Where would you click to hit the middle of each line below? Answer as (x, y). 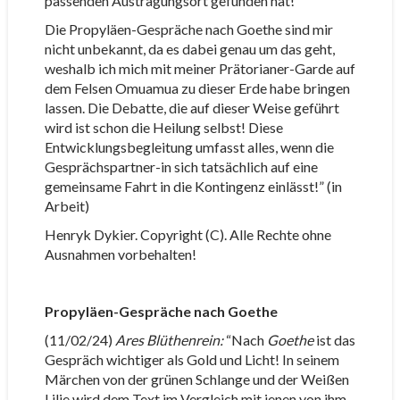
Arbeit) (67, 206)
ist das (334, 340)
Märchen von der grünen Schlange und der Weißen (196, 379)
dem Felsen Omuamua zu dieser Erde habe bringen (197, 88)
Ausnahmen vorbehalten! (120, 254)
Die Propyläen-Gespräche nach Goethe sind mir (188, 29)
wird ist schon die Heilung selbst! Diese (163, 127)
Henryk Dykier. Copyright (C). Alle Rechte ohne (187, 234)
